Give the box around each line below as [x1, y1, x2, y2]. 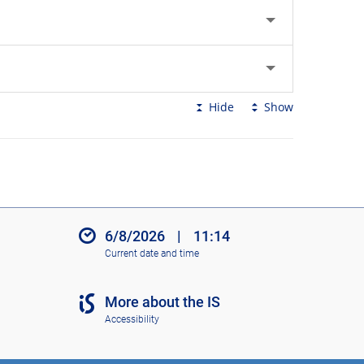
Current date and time [104, 247, 199, 259]
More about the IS [104, 293, 220, 311]
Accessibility [104, 313, 159, 325]
